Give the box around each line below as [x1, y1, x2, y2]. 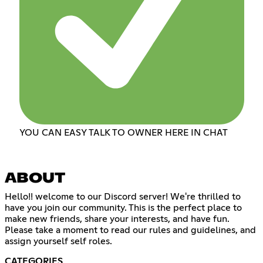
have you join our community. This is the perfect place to [5, 203, 242, 213]
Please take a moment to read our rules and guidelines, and [5, 225, 256, 235]
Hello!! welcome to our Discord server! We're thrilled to [5, 192, 241, 202]
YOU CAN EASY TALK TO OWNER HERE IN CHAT [19, 128, 228, 138]
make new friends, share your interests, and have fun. [5, 214, 230, 224]
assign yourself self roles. [5, 237, 112, 247]
